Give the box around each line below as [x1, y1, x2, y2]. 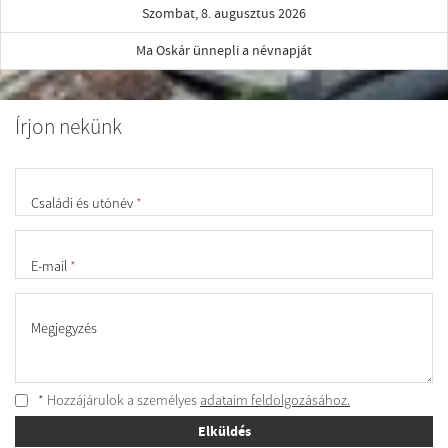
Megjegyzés [31, 319, 97, 338]
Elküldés [197, 421, 251, 442]
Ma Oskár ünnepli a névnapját [136, 41, 312, 61]
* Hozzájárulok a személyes [35, 391, 200, 410]
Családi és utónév [31, 194, 136, 213]
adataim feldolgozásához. [200, 391, 350, 410]
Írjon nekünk [15, 113, 122, 141]
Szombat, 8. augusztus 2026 [142, 4, 306, 24]
